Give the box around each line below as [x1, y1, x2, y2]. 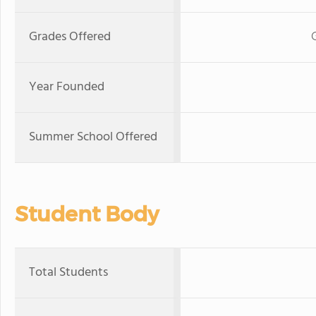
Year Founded [29, 77, 104, 97]
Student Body [15, 201, 159, 227]
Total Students [29, 262, 108, 283]
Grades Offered [29, 27, 111, 47]
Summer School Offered [29, 127, 157, 147]
